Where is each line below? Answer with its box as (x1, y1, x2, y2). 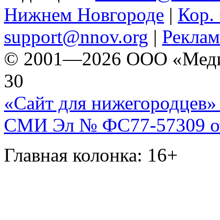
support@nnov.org (4, 26, 148, 48)
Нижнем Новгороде (4, 4, 164, 26)
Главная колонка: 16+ (4, 144, 178, 166)
